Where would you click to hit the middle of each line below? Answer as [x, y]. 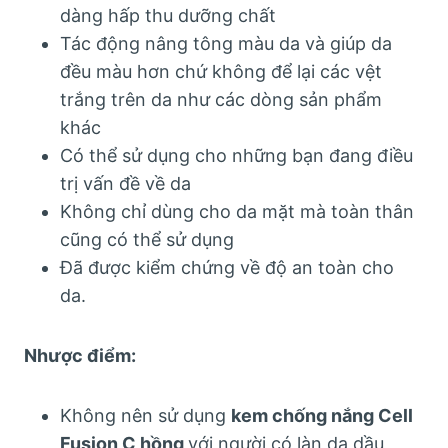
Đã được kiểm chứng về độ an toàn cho [227, 267]
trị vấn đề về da [125, 183]
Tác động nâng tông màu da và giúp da [226, 43]
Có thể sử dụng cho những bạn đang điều [236, 155]
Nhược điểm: [80, 355]
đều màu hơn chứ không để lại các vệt [221, 71]
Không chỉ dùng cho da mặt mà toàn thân [237, 211]
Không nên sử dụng [145, 415]
